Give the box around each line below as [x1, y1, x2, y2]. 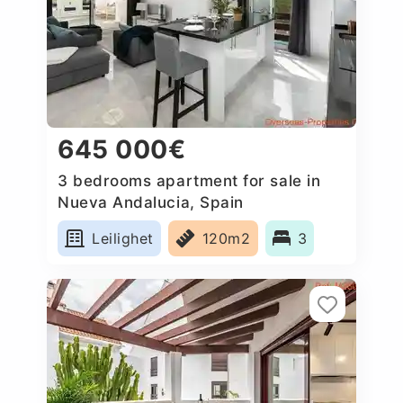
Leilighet [92, 228, 154, 247]
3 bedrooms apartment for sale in [58, 171, 321, 190]
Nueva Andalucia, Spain [58, 193, 244, 211]
